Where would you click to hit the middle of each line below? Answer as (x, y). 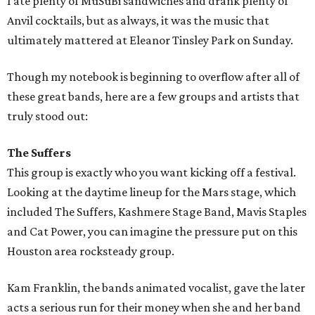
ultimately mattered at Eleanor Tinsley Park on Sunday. (150, 40)
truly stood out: (47, 116)
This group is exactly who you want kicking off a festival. (152, 173)
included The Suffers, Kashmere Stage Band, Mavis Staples (157, 212)
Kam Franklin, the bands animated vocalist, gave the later (156, 288)
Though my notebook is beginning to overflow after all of (153, 77)
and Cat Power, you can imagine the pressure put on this (152, 232)
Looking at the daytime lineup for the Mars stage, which (152, 192)
